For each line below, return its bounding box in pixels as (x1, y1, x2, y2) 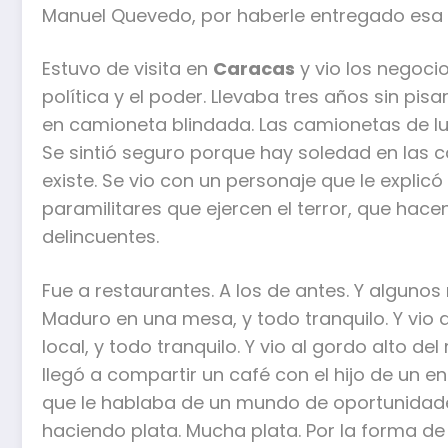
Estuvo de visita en (42, 56, 213, 82)
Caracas (213, 56, 295, 82)
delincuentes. (42, 224, 159, 250)
